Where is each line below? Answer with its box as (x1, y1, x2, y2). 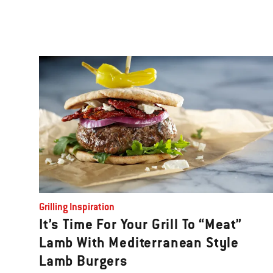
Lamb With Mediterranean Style (39, 233, 239, 252)
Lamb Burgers (39, 252, 128, 271)
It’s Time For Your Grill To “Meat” (39, 215, 243, 234)
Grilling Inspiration (39, 200, 115, 214)
